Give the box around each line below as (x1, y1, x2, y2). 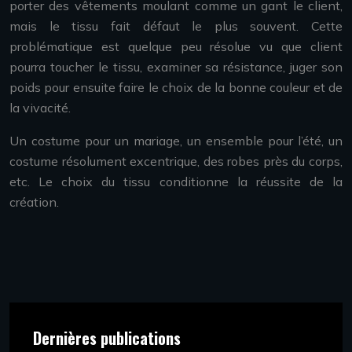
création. (9, 194, 59, 210)
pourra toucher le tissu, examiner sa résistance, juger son (9, 59, 343, 75)
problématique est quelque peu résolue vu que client (9, 38, 343, 54)
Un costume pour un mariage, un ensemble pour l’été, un (9, 133, 343, 148)
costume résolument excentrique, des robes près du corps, (9, 153, 343, 169)
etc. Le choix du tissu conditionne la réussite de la (9, 174, 343, 189)
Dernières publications (33, 326, 181, 350)
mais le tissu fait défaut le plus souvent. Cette (9, 18, 343, 34)
